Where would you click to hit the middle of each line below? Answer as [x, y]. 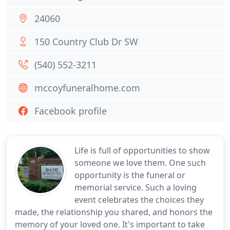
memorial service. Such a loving [136, 187]
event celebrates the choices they [139, 200]
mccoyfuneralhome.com [87, 88]
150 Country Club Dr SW [86, 42]
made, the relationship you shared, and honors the [114, 212]
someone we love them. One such [140, 163]
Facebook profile [71, 111]
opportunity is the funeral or [130, 175]
